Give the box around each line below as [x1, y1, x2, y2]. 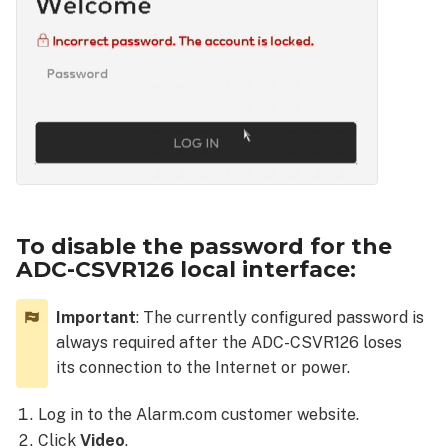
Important [56, 308, 136, 328]
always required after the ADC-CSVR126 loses [56, 333, 402, 353]
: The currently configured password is [136, 308, 424, 328]
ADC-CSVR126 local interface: [16, 256, 356, 283]
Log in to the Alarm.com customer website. [38, 405, 360, 425]
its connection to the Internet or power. [56, 358, 350, 378]
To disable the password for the [16, 233, 392, 260]
